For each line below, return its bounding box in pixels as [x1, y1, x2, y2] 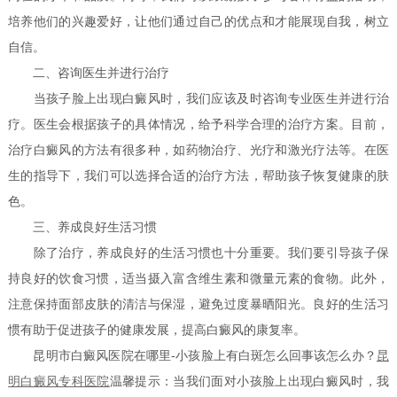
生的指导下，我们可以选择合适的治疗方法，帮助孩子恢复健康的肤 [8, 169, 389, 183]
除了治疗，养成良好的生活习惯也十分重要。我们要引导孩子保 [8, 246, 389, 261]
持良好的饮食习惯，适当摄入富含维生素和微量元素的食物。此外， [8, 272, 389, 286]
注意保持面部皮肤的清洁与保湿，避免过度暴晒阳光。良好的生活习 [8, 298, 389, 312]
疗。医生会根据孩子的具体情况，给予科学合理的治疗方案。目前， [8, 118, 389, 132]
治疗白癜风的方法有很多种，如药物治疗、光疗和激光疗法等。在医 [8, 144, 389, 158]
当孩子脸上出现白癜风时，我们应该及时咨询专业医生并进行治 [8, 92, 389, 106]
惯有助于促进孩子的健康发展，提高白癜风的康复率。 [8, 323, 307, 338]
